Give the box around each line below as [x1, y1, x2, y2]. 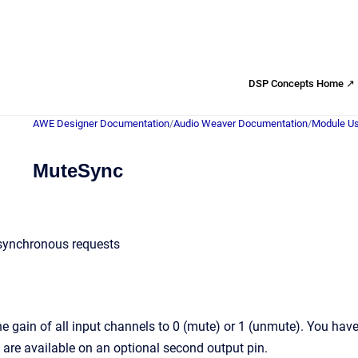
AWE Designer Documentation [33, 117, 169, 129]
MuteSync [33, 160, 123, 181]
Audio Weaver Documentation [173, 117, 308, 129]
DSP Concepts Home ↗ [249, 77, 355, 89]
